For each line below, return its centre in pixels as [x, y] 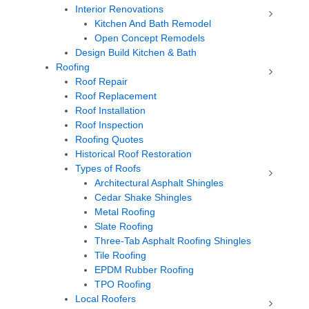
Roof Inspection [109, 125]
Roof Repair [101, 81]
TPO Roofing [123, 284]
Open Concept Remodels [150, 38]
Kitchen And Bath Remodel [153, 23]
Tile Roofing [120, 255]
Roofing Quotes [109, 139]
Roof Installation [110, 110]
